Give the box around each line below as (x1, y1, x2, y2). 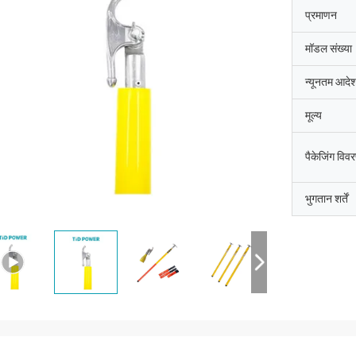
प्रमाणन (305, 9, 337, 21)
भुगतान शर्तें (305, 192, 348, 205)
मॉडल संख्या (305, 42, 352, 55)
